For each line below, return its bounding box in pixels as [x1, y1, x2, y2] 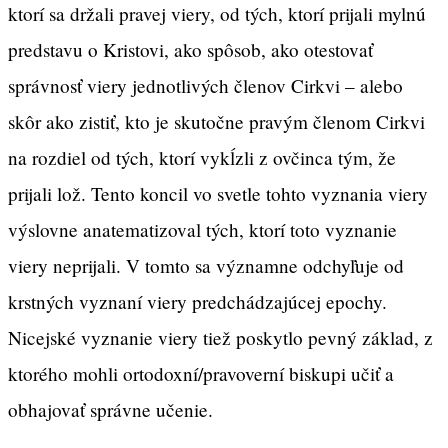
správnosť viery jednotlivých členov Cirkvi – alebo [8, 72, 403, 98]
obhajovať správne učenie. [8, 396, 213, 422]
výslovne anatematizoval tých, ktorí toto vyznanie [8, 216, 397, 242]
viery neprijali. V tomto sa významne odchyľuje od [8, 252, 404, 278]
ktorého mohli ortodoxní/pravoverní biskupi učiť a [8, 360, 394, 386]
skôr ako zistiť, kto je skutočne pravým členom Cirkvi [8, 108, 425, 134]
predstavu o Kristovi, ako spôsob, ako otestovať [8, 36, 373, 62]
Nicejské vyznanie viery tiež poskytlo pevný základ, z [8, 324, 433, 350]
